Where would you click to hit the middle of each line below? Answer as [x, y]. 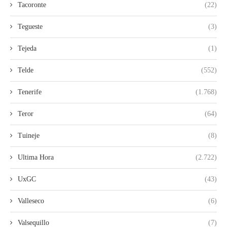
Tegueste [30, 26]
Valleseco [31, 201]
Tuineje [29, 135]
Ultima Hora [36, 157]
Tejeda [27, 48]
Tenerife [30, 92]
